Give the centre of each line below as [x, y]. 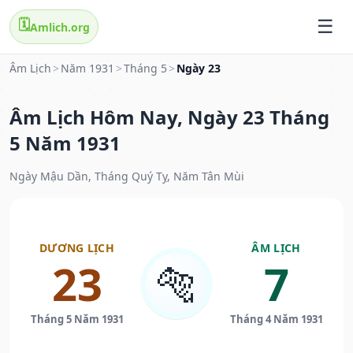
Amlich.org [60, 27]
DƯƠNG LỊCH [77, 248]
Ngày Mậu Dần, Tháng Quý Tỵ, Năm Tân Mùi [127, 176]
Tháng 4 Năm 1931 [276, 320]
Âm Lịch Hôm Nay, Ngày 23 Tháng [169, 117]
